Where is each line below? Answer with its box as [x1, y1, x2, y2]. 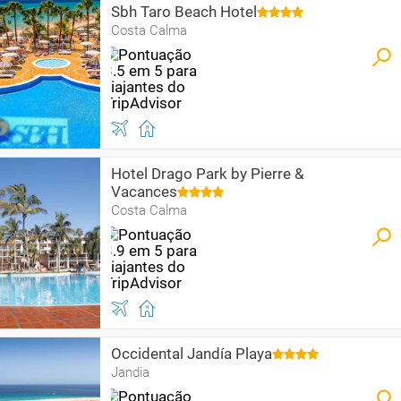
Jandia [111, 364, 149, 380]
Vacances [111, 183, 177, 200]
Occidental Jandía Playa [111, 345, 272, 363]
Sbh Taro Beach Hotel [111, 3, 257, 21]
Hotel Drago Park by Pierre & [111, 165, 304, 183]
